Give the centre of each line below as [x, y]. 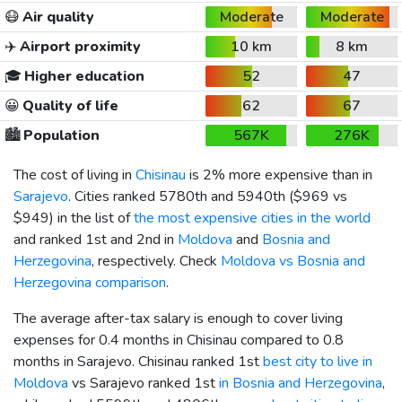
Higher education [83, 76]
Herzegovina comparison [90, 282]
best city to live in [318, 361]
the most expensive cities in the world [252, 218]
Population [60, 135]
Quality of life [69, 105]
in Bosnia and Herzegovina [301, 383]
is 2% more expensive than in [279, 175]
